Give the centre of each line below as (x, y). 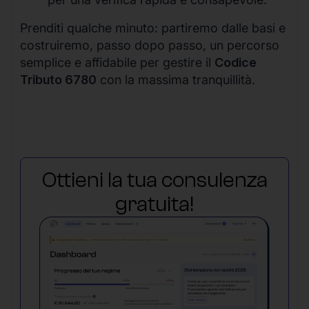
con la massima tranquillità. (176, 79)
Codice (236, 62)
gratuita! (154, 204)
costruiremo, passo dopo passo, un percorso (150, 45)
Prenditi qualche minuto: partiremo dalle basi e (153, 28)
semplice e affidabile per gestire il (117, 62)
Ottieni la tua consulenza (154, 180)
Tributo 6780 (58, 79)
